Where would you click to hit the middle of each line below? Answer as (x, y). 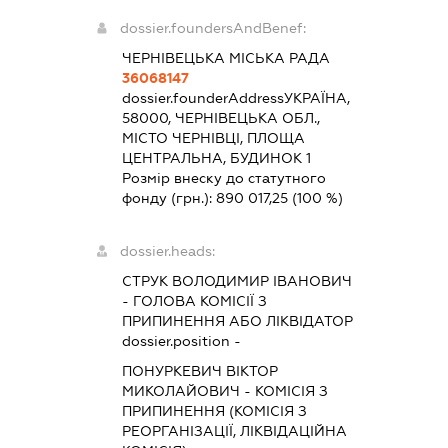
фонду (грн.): (168, 197)
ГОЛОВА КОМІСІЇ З (199, 300)
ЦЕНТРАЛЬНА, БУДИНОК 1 (216, 157)
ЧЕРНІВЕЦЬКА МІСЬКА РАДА (225, 57)
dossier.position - (181, 340)
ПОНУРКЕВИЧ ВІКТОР (199, 370)
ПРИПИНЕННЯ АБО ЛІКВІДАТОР (237, 320)
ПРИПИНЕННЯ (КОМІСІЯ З (214, 410)
